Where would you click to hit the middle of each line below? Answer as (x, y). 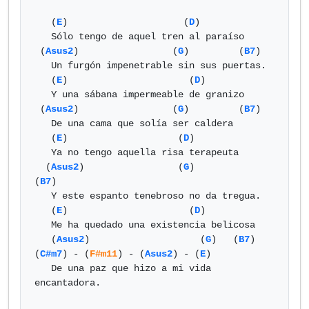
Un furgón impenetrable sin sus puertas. (43, 66)
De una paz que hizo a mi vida (43, 268)
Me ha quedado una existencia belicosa (43, 225)
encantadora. (68, 283)
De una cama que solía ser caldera (43, 123)
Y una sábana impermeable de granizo (43, 94)
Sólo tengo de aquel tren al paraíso (43, 37)
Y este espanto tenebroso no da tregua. (43, 196)
